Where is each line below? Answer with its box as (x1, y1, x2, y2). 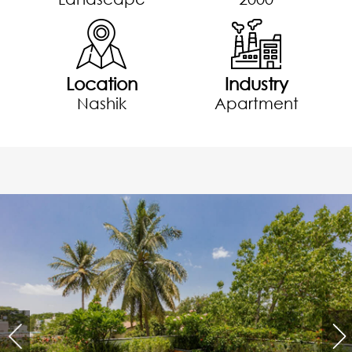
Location (65, 73, 137, 94)
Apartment (214, 93, 299, 112)
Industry (224, 73, 288, 94)
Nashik (76, 93, 126, 112)
